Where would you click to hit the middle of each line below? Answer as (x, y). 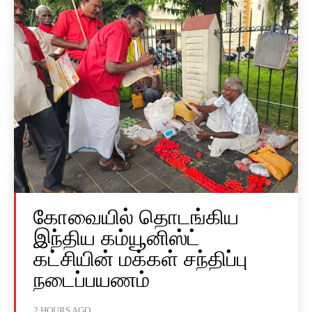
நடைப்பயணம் (92, 280)
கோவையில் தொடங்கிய (136, 217)
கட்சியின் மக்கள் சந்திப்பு (140, 259)
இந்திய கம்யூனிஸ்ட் (117, 238)
